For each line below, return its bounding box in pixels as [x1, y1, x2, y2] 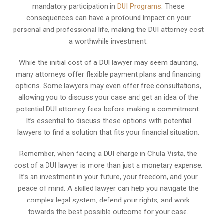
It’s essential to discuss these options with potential [25, 116, 191, 125]
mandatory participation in [32, 1, 117, 11]
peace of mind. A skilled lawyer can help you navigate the [18, 184, 199, 193]
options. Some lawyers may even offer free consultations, [15, 81, 201, 90]
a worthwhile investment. [69, 36, 148, 46]
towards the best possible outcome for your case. [28, 207, 189, 216]
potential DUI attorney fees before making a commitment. [16, 104, 201, 113]
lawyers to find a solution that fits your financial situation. [17, 127, 200, 137]
